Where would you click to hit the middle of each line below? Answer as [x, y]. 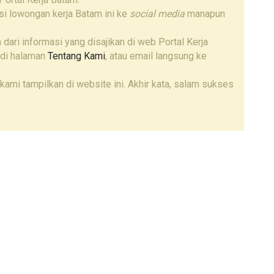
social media [157, 14]
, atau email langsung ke [156, 56]
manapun [205, 14]
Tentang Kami [76, 56]
